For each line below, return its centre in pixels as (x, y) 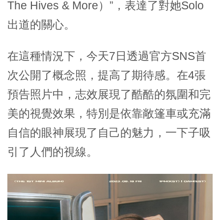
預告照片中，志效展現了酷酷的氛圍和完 (109, 94)
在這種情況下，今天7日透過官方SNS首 (107, 56)
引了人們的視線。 (53, 152)
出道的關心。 (41, 25)
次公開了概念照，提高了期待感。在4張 (107, 75)
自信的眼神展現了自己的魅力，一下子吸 (109, 133)
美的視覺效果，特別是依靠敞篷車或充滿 (109, 113)
